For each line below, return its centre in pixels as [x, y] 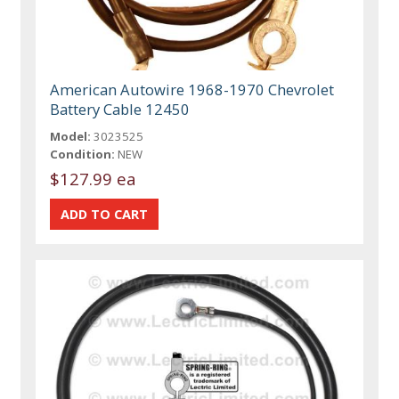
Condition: [83, 155]
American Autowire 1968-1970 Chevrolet [192, 90]
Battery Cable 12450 [120, 110]
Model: [71, 137]
